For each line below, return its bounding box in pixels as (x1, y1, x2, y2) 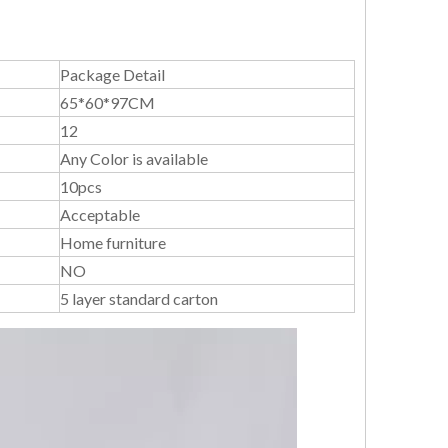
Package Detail (60, 65, 165, 84)
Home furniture (60, 233, 166, 252)
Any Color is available (60, 149, 208, 168)
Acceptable (60, 205, 140, 224)
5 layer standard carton (60, 289, 218, 308)
